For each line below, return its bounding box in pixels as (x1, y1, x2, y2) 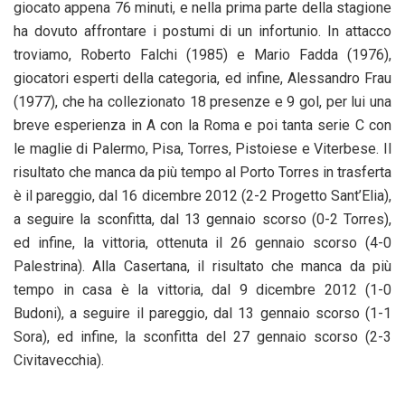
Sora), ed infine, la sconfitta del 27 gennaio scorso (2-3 (14, 328, 391, 346)
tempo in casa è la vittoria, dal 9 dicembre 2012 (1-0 (14, 281, 391, 299)
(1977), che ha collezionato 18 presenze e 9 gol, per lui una (14, 93, 391, 111)
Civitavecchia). (14, 352, 104, 370)
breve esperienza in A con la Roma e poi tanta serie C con (14, 117, 391, 135)
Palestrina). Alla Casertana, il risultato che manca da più (14, 258, 391, 276)
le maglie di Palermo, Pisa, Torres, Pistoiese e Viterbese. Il (14, 140, 391, 158)
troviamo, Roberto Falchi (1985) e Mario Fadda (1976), (14, 46, 391, 64)
